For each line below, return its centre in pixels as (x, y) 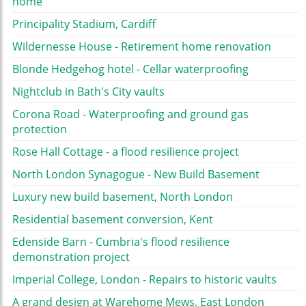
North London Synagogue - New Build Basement (136, 175)
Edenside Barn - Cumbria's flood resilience (121, 242)
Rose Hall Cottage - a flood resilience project (126, 152)
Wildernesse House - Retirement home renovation (142, 47)
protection (40, 129)
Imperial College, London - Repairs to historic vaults (144, 280)
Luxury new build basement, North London (123, 197)
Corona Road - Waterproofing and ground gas (130, 114)
